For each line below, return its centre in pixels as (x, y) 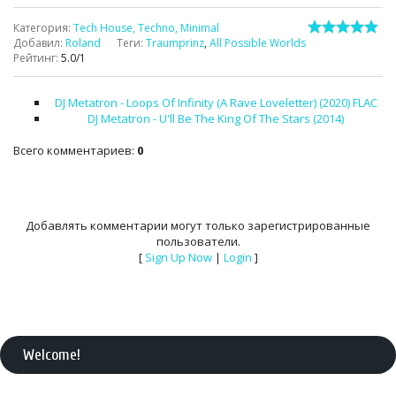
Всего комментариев (72, 150)
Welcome (50, 355)
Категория (41, 28)
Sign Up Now (178, 257)
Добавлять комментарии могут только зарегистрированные (198, 225)
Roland (83, 43)
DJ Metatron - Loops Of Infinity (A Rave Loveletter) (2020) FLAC (216, 103)
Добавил (37, 43)
